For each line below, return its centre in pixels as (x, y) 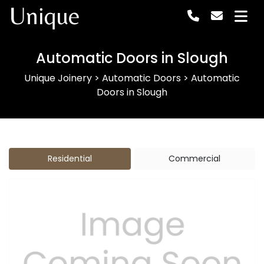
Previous (46, 254)
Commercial (194, 159)
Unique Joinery (58, 78)
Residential (70, 159)
